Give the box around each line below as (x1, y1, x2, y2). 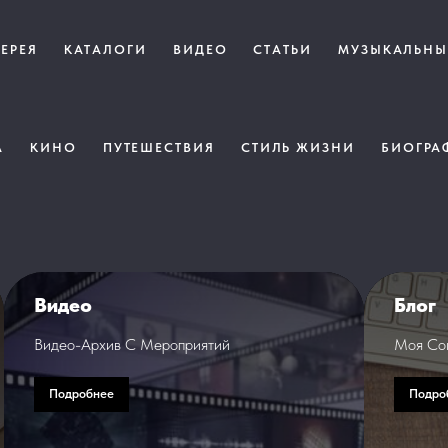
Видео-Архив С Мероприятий (34, 335, 230, 354)
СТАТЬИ (253, 42, 312, 57)
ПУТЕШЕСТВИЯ (102, 140, 215, 155)
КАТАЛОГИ (63, 42, 148, 57)
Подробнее (49, 386, 114, 402)
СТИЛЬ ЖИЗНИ (240, 140, 355, 155)
